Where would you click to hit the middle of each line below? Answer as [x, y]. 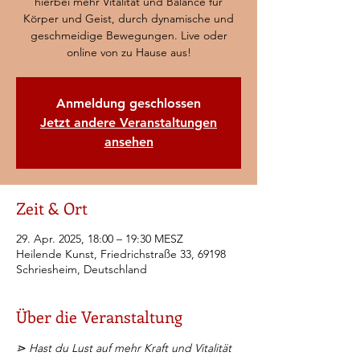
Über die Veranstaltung [99, 316]
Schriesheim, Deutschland [82, 269]
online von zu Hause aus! [129, 52]
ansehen [129, 142]
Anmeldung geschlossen [129, 103]
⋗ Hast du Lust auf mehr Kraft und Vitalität [125, 348]
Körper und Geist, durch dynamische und [129, 18]
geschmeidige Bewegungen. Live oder [129, 35]
